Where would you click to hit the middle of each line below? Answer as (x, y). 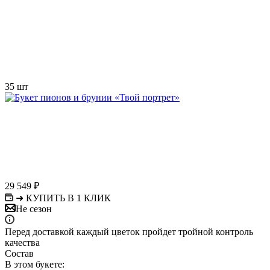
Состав (19, 253)
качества (22, 242)
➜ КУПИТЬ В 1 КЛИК (63, 198)
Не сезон (34, 209)
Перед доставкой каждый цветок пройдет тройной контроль (129, 231)
